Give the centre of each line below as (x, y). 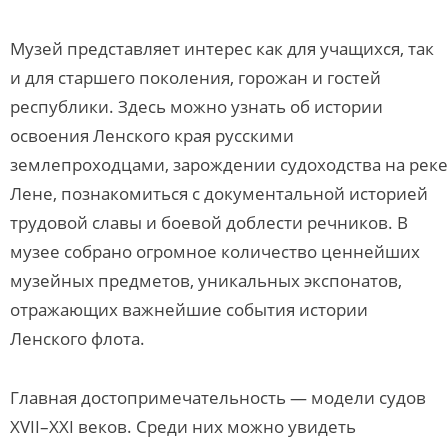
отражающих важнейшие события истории (189, 309)
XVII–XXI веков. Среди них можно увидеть (183, 426)
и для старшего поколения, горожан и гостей (195, 77)
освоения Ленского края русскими (152, 135)
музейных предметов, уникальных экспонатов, (206, 280)
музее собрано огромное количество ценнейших (215, 251)
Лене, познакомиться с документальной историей (219, 193)
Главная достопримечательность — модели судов (218, 397)
